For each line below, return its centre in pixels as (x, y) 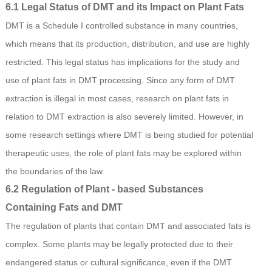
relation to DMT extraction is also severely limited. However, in (124, 117)
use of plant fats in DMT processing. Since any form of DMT (120, 80)
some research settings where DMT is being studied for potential (129, 135)
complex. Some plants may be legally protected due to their (119, 244)
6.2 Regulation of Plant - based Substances (104, 189)
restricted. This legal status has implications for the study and (122, 62)
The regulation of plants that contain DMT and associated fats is (128, 226)
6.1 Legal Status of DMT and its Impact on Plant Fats (124, 7)
